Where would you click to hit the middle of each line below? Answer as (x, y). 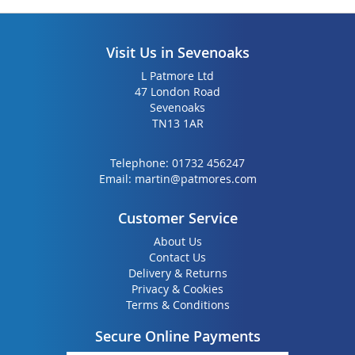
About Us (177, 242)
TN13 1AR (177, 124)
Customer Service (177, 218)
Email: (116, 179)
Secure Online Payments (177, 336)
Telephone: (141, 163)
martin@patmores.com (195, 179)
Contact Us (177, 258)
